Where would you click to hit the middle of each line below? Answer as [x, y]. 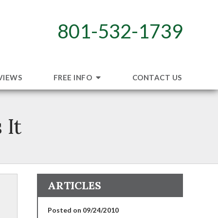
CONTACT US [157, 77]
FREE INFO [73, 77]
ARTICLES [74, 185]
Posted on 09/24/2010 [83, 210]
